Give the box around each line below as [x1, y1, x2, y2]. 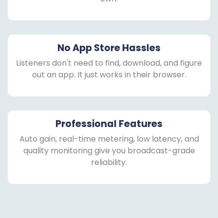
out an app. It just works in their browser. [32, 69, 186, 81]
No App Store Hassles [57, 41, 161, 55]
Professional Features [55, 117, 163, 130]
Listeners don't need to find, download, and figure [16, 57, 202, 69]
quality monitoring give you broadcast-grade [23, 145, 195, 156]
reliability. [91, 156, 127, 168]
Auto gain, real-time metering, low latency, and [19, 133, 199, 145]
